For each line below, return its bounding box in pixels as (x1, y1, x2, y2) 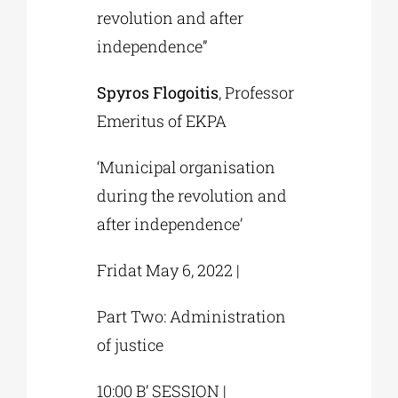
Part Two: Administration (97, 306, 287, 328)
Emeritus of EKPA (97, 110, 227, 132)
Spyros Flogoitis (97, 82, 219, 104)
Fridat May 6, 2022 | (97, 259, 241, 282)
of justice (97, 334, 164, 356)
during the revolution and (97, 185, 288, 207)
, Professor (219, 82, 295, 104)
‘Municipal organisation (97, 156, 276, 179)
